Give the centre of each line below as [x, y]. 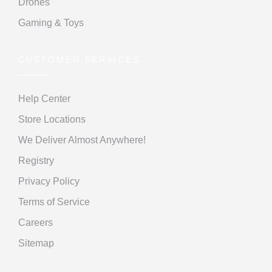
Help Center [44, 98]
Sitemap [36, 243]
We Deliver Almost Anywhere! [82, 140]
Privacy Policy [49, 181]
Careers [36, 222]
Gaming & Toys [51, 22]
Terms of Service [54, 202]
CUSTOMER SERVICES [79, 59]
